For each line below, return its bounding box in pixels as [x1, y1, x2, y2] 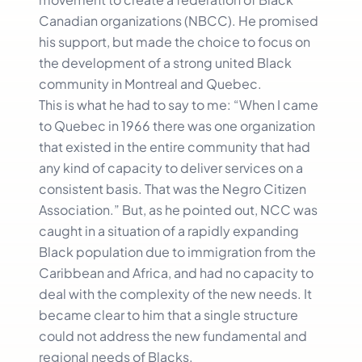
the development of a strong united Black [39, 53, 292, 71]
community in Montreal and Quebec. [39, 74, 262, 92]
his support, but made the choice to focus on [39, 32, 310, 50]
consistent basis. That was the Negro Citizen [39, 179, 306, 197]
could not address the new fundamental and [39, 326, 307, 344]
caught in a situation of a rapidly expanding [39, 221, 299, 239]
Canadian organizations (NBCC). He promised [39, 11, 318, 29]
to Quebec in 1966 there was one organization [39, 116, 315, 134]
